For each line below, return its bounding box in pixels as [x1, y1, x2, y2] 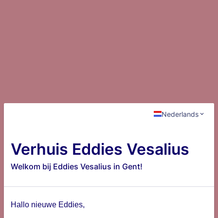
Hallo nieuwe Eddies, [11, 200, 85, 209]
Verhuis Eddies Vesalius [11, 140, 189, 159]
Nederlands [162, 109, 199, 118]
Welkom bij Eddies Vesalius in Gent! [11, 162, 143, 171]
